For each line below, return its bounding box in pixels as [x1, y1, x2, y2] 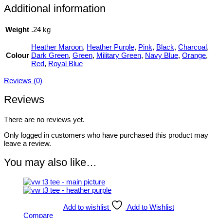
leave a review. [4, 139, 51, 147]
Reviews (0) [4, 76, 42, 85]
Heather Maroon [31, 43, 83, 52]
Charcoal [178, 43, 207, 52]
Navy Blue [145, 51, 178, 60]
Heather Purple [87, 43, 134, 52]
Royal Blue [48, 59, 83, 68]
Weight [5, 25, 29, 34]
